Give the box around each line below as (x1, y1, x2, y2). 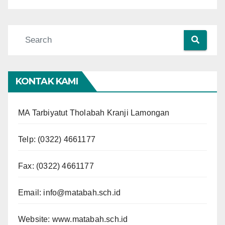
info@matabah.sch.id (43, 188, 121, 197)
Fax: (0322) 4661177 (18, 161, 94, 170)
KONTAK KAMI (16, 75, 78, 87)
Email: (18, 188, 44, 197)
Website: (18, 214, 52, 223)
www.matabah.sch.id (52, 214, 128, 223)
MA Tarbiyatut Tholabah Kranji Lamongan (18, 108, 170, 117)
